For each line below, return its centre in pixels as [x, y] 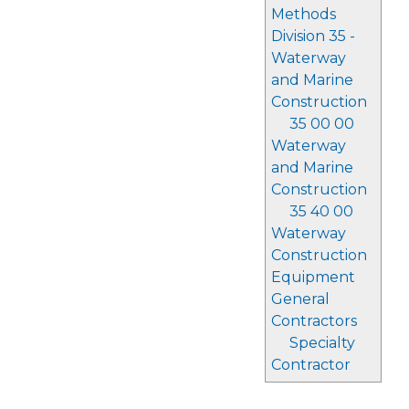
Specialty [322, 343]
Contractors [314, 321]
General [300, 299]
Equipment [313, 277]
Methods [303, 14]
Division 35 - [313, 36]
